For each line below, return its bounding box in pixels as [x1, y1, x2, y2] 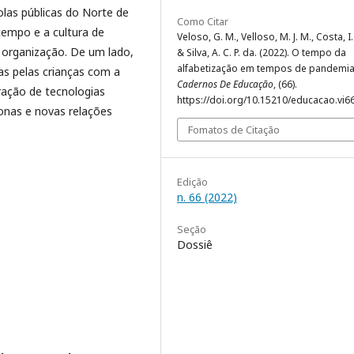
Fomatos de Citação [188, 122, 280, 137]
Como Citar [177, 14, 228, 29]
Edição [177, 175, 208, 190]
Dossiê [177, 237, 213, 253]
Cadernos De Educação [177, 77, 273, 92]
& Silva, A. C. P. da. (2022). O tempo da [177, 46, 346, 60]
